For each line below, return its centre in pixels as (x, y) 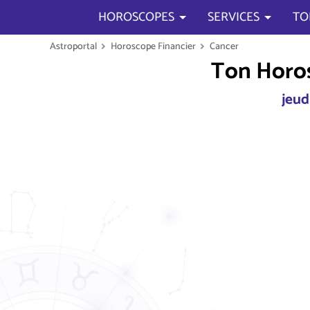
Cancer (224, 46)
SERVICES (234, 17)
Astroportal (73, 46)
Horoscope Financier (153, 46)
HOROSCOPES (136, 17)
